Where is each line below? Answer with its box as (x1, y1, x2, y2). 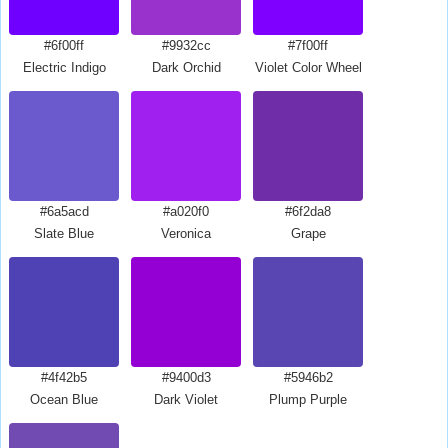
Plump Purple (269, 392, 347, 407)
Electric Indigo (22, 60, 106, 75)
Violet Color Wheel (254, 60, 362, 75)
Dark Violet (154, 392, 218, 407)
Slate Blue (34, 226, 94, 241)
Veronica (161, 226, 211, 241)
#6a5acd (39, 204, 89, 219)
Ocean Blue (30, 392, 98, 407)
